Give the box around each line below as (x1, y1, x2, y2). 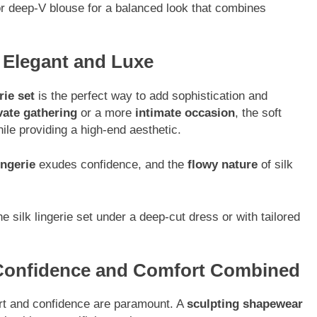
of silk (258, 158, 293, 172)
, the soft (235, 105, 282, 120)
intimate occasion (135, 105, 235, 120)
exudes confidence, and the (35, 158, 188, 172)
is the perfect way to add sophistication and (35, 88, 267, 103)
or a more (77, 105, 135, 120)
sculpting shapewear (187, 297, 303, 311)
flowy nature (188, 158, 258, 172)
